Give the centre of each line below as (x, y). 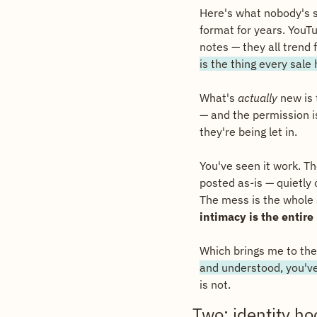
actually (258, 98)
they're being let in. (248, 132)
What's (219, 98)
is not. (215, 284)
